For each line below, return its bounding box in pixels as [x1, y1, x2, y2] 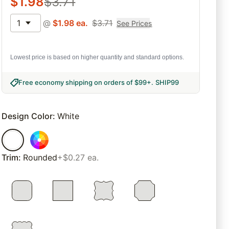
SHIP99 [155, 78, 179, 87]
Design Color [2, 111, 53, 122]
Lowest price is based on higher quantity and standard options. [10, 54, 185, 61]
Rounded [23, 152, 58, 163]
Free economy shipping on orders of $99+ [18, 78, 152, 87]
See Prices [117, 18, 152, 28]
